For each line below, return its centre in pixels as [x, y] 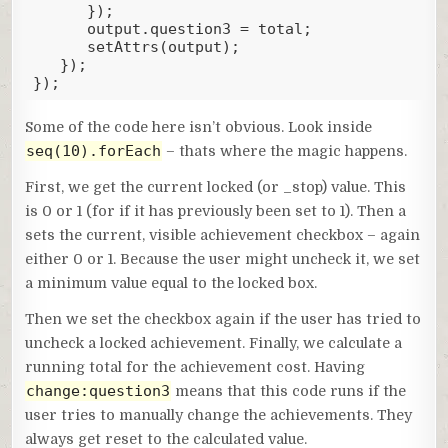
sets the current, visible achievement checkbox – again [223, 234]
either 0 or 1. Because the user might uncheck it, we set [223, 258]
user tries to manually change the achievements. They [219, 414]
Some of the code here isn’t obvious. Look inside [199, 126]
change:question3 [98, 390]
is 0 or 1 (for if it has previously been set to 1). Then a [216, 210]
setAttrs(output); [59, 47]
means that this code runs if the [289, 390]
